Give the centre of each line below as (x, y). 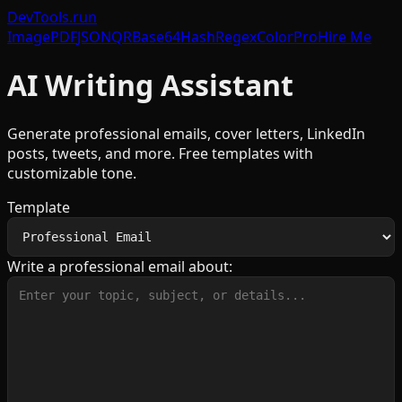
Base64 (156, 37)
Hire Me (345, 37)
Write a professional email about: (120, 266)
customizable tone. (72, 173)
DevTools (38, 17)
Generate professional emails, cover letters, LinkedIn (186, 133)
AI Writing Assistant (150, 85)
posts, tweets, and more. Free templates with (160, 153)
